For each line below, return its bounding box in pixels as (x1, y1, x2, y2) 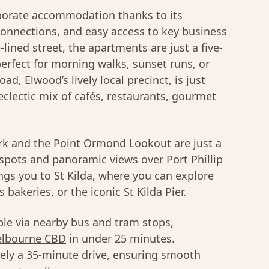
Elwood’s (25, 73, 68, 87)
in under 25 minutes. (66, 231, 175, 246)
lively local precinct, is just (68, 73, 205, 87)
